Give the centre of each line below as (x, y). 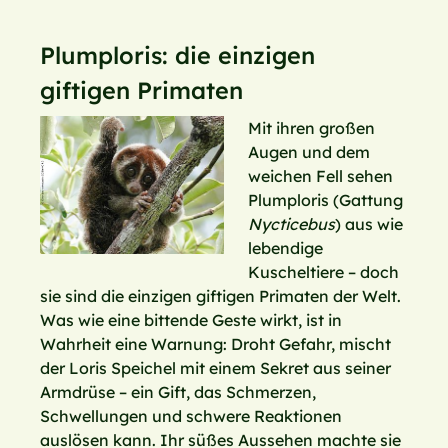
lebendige (285, 247)
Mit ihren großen (311, 127)
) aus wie (369, 223)
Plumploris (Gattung (325, 199)
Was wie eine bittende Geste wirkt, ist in (191, 319)
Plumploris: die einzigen (177, 55)
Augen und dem (309, 151)
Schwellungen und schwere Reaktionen (191, 415)
